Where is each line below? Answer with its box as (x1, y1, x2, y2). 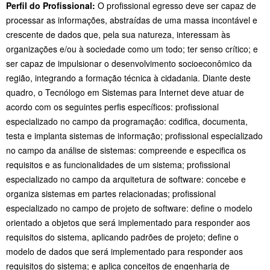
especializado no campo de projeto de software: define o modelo (6, 202, 253, 215)
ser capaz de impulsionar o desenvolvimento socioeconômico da (6, 57, 252, 70)
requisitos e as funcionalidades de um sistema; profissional (6, 159, 230, 171)
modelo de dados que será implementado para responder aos (6, 245, 243, 258)
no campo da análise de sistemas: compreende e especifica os (6, 144, 246, 157)
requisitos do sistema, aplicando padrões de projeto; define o (6, 231, 239, 243)
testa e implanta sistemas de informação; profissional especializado (6, 130, 263, 142)
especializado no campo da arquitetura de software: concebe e (6, 173, 246, 186)
